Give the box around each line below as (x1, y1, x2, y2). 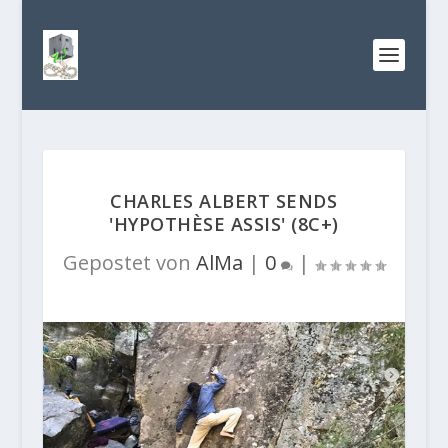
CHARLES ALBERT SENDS (110, 189, 338, 213)
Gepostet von (62, 249, 196, 276)
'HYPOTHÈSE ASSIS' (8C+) (109, 212, 339, 236)
